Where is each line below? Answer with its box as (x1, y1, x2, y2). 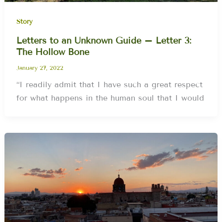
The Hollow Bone (16, 47, 90, 57)
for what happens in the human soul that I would (16, 93, 205, 103)
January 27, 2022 (16, 63, 64, 71)
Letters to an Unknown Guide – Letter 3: (16, 35, 192, 46)
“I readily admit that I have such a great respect (16, 79, 203, 89)
